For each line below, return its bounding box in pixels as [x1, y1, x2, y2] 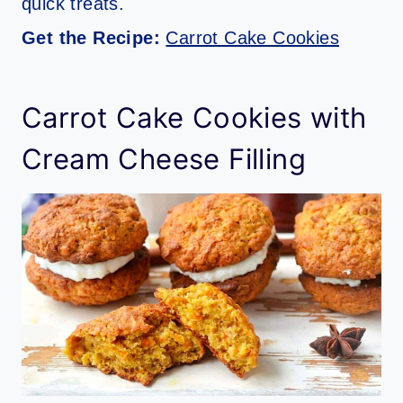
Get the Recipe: [22, 28, 166, 49]
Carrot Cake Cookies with [22, 100, 367, 134]
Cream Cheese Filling [22, 141, 306, 175]
